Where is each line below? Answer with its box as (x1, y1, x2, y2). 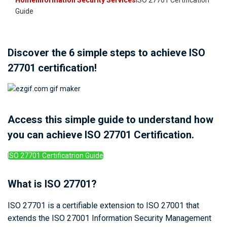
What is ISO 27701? (8, 178, 97, 191)
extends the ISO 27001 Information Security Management (8, 213, 211, 223)
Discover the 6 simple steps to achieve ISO (8, 47, 205, 59)
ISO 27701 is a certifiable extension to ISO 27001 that (8, 201, 199, 211)
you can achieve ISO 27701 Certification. (8, 129, 194, 141)
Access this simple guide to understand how (8, 113, 213, 126)
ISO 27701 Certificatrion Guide (8, 152, 103, 160)
